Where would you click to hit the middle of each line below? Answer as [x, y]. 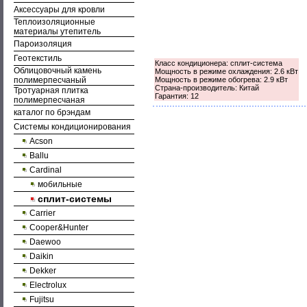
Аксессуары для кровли [59, 10]
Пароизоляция [43, 44]
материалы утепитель [57, 32]
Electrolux [48, 285]
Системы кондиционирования [72, 127]
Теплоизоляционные [54, 22]
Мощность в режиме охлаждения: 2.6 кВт [226, 71]
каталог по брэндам [52, 112]
